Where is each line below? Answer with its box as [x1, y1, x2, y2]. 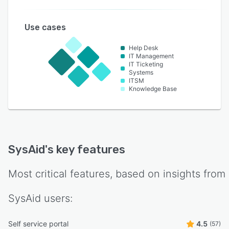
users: [41, 192, 73, 205]
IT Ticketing [129, 60, 164, 68]
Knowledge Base [129, 85, 177, 93]
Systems [129, 68, 154, 77]
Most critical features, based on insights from [8, 168, 225, 180]
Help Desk [129, 44, 159, 52]
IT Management [129, 52, 174, 60]
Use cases [25, 22, 66, 33]
